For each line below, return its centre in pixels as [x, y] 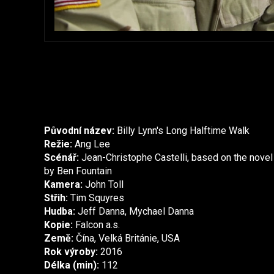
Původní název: [79, 131]
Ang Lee [91, 144]
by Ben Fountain [78, 171]
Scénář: [61, 158]
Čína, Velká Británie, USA [127, 239]
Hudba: [60, 212]
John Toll [103, 185]
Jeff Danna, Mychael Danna [135, 212]
